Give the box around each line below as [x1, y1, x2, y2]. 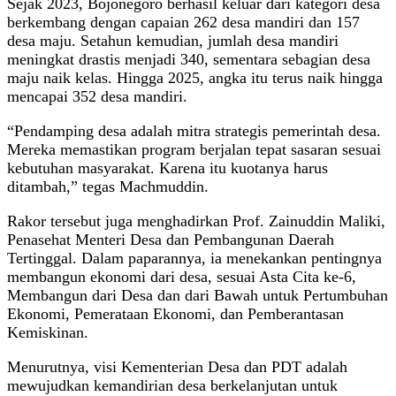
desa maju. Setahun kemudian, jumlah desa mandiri [7, 32, 339, 50]
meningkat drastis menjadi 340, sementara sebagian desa [7, 50, 370, 69]
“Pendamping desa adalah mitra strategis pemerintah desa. [7, 122, 381, 141]
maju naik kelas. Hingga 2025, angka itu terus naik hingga [7, 69, 383, 88]
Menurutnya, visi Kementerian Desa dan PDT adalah [7, 358, 347, 377]
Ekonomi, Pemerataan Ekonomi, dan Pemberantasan [7, 305, 344, 324]
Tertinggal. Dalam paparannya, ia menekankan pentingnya [7, 249, 382, 268]
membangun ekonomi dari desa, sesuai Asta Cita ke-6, [7, 268, 356, 286]
